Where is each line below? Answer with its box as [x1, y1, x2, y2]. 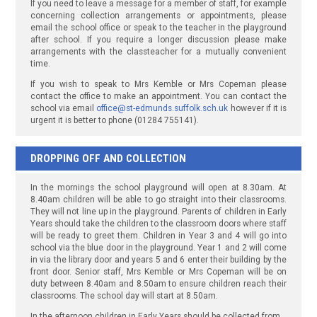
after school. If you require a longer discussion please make [30, 35, 287, 45]
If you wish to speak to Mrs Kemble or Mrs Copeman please [30, 79, 287, 90]
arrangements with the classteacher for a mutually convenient [30, 47, 287, 57]
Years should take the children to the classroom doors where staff [30, 219, 287, 229]
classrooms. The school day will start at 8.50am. [30, 291, 218, 301]
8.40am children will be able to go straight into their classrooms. [30, 195, 287, 205]
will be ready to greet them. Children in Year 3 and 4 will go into [30, 231, 287, 241]
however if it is [228, 103, 287, 114]
